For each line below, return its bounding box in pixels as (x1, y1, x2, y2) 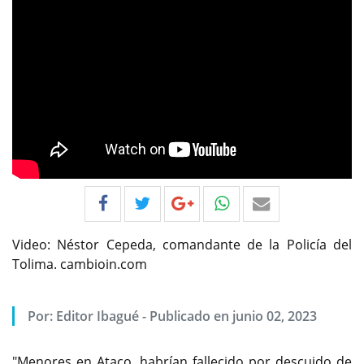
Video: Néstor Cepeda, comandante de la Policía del (12, 236, 352, 254)
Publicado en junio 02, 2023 (149, 307, 318, 326)
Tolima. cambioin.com (12, 255, 147, 274)
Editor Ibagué (56, 307, 140, 326)
